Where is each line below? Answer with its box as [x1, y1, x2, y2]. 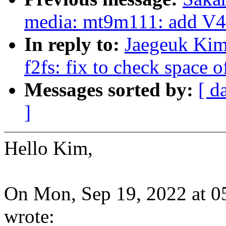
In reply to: [24, 33, 125, 55]
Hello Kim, [4, 137, 93, 159]
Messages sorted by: [24, 79, 198, 101]
